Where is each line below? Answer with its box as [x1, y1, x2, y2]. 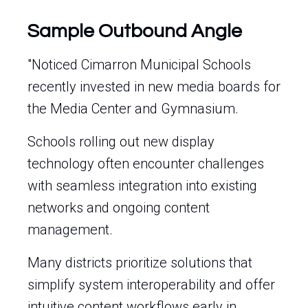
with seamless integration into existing [27, 177, 257, 194]
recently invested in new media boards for [27, 78, 280, 95]
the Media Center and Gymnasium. [27, 100, 239, 117]
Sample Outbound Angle [27, 21, 242, 41]
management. [27, 221, 113, 238]
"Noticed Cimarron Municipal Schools [27, 56, 251, 73]
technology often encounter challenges [27, 155, 264, 172]
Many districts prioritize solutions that [27, 254, 252, 271]
